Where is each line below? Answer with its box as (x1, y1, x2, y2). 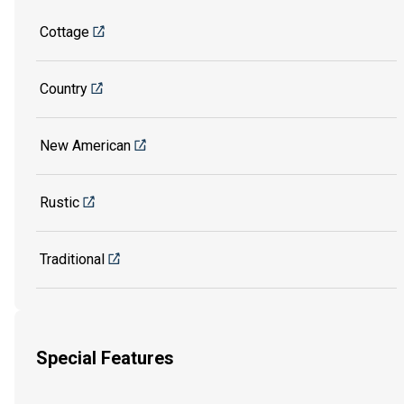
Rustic (40, 194, 79, 212)
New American (40, 137, 131, 155)
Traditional (40, 251, 105, 269)
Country (40, 80, 87, 98)
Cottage (40, 23, 89, 41)
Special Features (36, 346, 174, 369)
